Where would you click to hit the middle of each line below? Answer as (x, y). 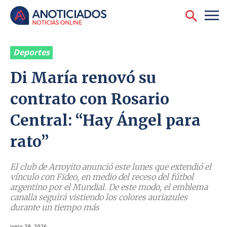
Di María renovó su (83, 78)
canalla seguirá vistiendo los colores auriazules (99, 197)
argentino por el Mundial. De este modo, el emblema (109, 187)
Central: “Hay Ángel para (105, 120)
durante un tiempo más (55, 207)
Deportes (31, 52)
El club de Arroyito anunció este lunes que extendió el (111, 167)
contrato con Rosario (90, 99)
